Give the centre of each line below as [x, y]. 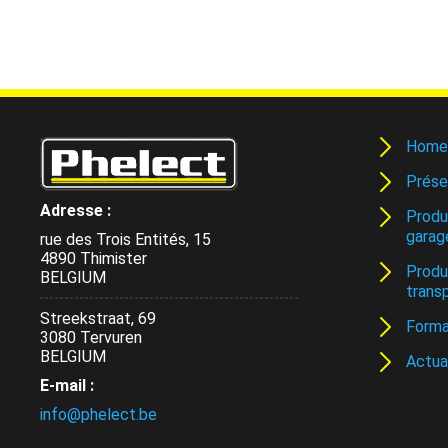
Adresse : [75, 210]
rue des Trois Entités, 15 [125, 239]
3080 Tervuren [91, 337]
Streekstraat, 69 [98, 318]
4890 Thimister [93, 258]
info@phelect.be [98, 414]
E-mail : [67, 385]
